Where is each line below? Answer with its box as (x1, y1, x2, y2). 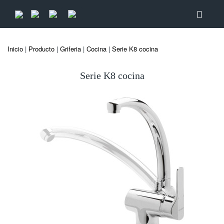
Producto (28, 44, 54, 53)
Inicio (7, 44, 23, 53)
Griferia (60, 44, 81, 53)
